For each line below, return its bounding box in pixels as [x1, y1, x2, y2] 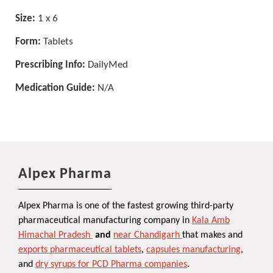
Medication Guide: [15, 83, 96, 94]
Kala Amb [192, 216, 230, 226]
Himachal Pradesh [18, 230, 90, 241]
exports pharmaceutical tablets [18, 245, 141, 255]
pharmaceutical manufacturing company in [18, 216, 190, 226]
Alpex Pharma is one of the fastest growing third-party [18, 201, 233, 211]
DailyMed [85, 60, 129, 71]
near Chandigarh [113, 230, 180, 241]
